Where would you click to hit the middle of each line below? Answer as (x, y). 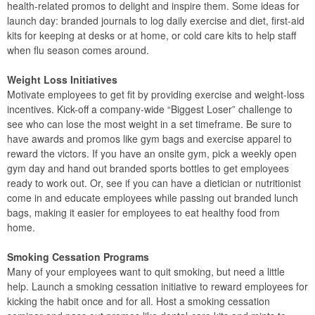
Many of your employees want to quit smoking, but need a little (146, 271)
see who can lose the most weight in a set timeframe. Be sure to (149, 124)
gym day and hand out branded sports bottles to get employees (148, 168)
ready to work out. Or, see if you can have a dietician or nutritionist (154, 183)
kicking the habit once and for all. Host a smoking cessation (139, 301)
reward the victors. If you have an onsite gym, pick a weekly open (152, 153)
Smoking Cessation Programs (78, 257)
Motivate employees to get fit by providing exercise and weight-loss (156, 94)
